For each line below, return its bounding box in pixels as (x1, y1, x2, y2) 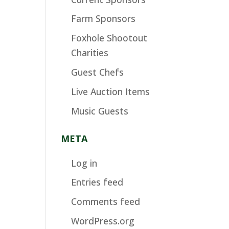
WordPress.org (71, 215, 135, 227)
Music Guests (71, 104, 129, 117)
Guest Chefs (71, 65, 124, 78)
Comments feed (71, 195, 141, 208)
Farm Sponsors (71, 12, 136, 25)
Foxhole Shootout (71, 32, 148, 44)
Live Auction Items (71, 85, 150, 98)
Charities (71, 47, 109, 59)
